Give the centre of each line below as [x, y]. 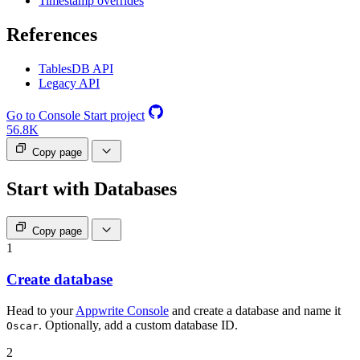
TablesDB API [76, 69]
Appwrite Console [122, 310]
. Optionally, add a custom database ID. [138, 325]
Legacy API [69, 84]
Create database [59, 279]
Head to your [41, 310]
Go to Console [43, 116]
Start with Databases [92, 189]
